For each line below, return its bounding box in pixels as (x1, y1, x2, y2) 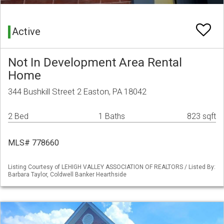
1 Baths (98, 111, 125, 121)
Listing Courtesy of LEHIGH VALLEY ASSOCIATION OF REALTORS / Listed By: (8, 163, 215, 171)
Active (12, 25, 40, 38)
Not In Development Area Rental (8, 55, 182, 70)
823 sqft (187, 111, 216, 121)
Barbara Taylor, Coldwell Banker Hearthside (8, 171, 126, 178)
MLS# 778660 (8, 138, 59, 148)
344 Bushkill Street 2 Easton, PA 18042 (8, 86, 146, 97)
